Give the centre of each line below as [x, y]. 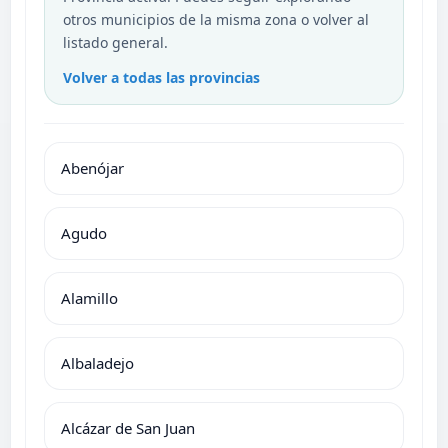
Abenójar [92, 167]
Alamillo [89, 297]
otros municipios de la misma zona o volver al [216, 19]
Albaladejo [97, 362]
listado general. [115, 42]
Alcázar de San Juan [128, 427]
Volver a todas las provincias [161, 77]
